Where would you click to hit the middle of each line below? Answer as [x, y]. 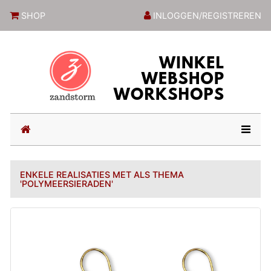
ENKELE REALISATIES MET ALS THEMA [102, 174]
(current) [52, 128]
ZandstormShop [78, 15]
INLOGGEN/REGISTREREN [206, 15]
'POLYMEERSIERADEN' [67, 183]
